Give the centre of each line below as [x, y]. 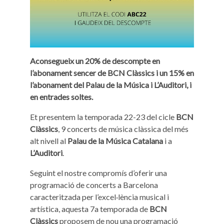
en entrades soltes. [61, 97]
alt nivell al [49, 141]
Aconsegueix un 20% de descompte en [95, 61]
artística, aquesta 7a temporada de [90, 209]
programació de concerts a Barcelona [94, 185]
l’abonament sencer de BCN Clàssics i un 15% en [112, 73]
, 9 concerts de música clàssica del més [123, 129]
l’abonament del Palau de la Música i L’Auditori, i [111, 85]
